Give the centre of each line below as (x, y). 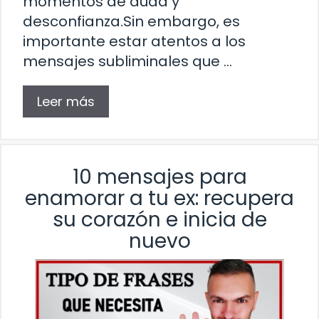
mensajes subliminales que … (127, 61)
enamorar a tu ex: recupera (159, 198)
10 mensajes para (159, 177)
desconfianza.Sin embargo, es (131, 21)
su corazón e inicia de (159, 219)
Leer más (66, 101)
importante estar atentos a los (134, 41)
